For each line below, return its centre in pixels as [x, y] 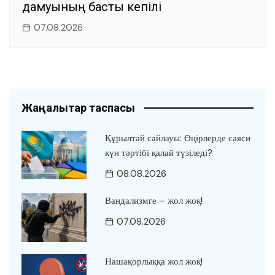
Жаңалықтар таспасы [78, 107]
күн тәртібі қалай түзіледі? [158, 153]
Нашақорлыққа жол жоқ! [153, 262]
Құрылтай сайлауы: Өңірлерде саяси [177, 138]
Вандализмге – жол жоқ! [153, 200]
